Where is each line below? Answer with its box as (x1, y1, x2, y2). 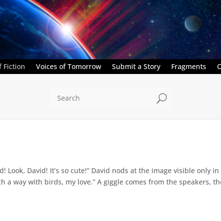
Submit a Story (112, 61, 160, 71)
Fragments (171, 61, 206, 71)
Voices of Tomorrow (36, 61, 101, 71)
